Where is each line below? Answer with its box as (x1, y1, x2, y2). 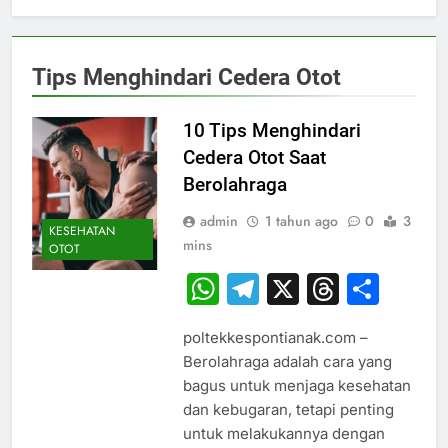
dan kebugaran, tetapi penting (182, 399, 394, 419)
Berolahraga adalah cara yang (182, 351, 392, 371)
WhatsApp (218, 268, 377, 308)
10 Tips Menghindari (182, 118, 361, 142)
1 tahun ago (264, 210, 338, 231)
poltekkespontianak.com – (182, 327, 368, 347)
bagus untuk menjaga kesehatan (182, 375, 411, 395)
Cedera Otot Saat (182, 145, 326, 169)
